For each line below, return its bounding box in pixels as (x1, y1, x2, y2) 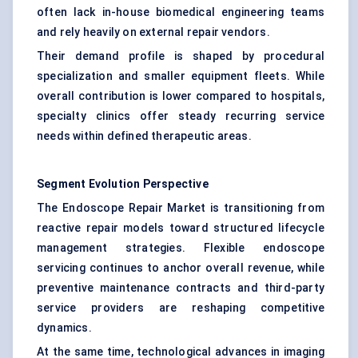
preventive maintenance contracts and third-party (37, 281, 324, 295)
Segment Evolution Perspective (37, 177, 209, 191)
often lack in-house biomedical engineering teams (37, 6, 324, 19)
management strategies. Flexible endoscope (37, 241, 324, 255)
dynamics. (37, 321, 92, 335)
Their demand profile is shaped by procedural (37, 50, 324, 63)
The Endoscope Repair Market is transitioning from (37, 201, 324, 215)
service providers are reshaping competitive (37, 301, 324, 315)
